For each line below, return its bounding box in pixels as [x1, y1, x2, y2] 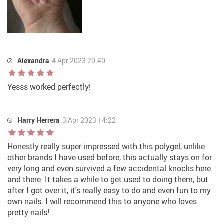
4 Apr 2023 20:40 [52, 56, 105, 66]
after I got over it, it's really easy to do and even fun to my [7, 185, 211, 196]
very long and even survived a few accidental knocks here [7, 163, 211, 174]
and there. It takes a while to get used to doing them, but [7, 174, 208, 185]
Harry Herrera [17, 115, 60, 125]
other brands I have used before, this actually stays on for [7, 152, 212, 163]
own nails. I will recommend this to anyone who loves [7, 196, 197, 207]
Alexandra [17, 56, 49, 66]
